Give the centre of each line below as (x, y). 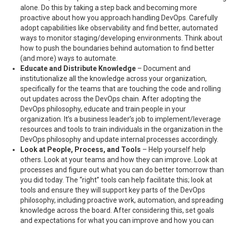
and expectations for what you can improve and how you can (117, 220)
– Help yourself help (173, 149)
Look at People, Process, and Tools (81, 149)
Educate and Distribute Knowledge (78, 68)
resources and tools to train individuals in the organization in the (122, 129)
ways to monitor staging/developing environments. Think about (121, 38)
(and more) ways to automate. (69, 58)
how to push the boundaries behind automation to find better (117, 48)
